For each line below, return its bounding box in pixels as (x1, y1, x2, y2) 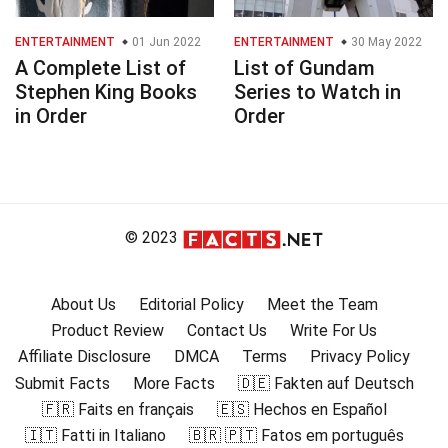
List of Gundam (234, 56, 375, 81)
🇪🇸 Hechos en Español (216, 399, 387, 419)
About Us (50, 294, 116, 314)
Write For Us (290, 321, 377, 341)
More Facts (132, 373, 215, 393)
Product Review (51, 321, 164, 341)
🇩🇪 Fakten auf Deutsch (237, 373, 414, 393)
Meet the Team (266, 294, 378, 314)
